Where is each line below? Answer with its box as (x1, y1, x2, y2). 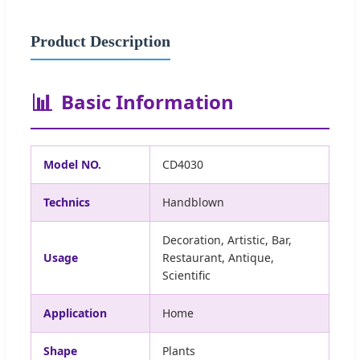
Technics (43, 194, 90, 210)
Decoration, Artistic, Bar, (162, 231, 292, 247)
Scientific (162, 267, 211, 283)
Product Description (31, 31, 170, 50)
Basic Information (61, 88, 234, 115)
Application (43, 305, 107, 321)
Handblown (162, 194, 224, 210)
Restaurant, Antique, (162, 249, 274, 265)
